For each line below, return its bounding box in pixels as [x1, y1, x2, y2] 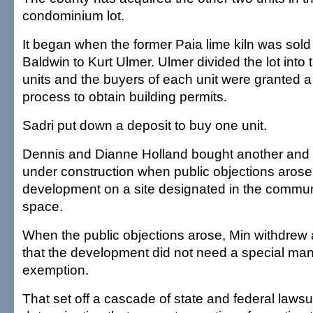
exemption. [22, 262, 89, 277]
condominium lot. [22, 8, 124, 23]
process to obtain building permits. [22, 89, 227, 104]
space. [22, 198, 63, 214]
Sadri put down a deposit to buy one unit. [22, 117, 267, 133]
